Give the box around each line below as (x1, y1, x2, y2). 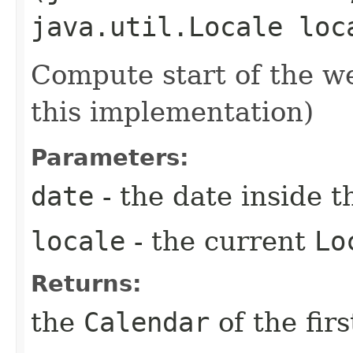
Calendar (84, 306, 210, 338)
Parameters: (31, 143, 189, 171)
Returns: (31, 269, 142, 297)
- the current (125, 225, 314, 257)
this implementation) (31, 95, 314, 128)
